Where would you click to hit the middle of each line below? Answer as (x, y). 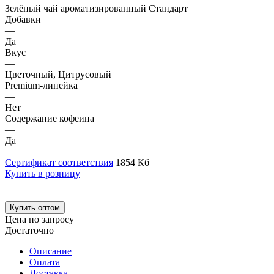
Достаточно (29, 230)
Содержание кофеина (50, 118)
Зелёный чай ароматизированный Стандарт (96, 8)
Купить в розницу (43, 173)
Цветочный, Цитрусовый (58, 74)
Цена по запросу (39, 219)
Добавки (23, 19)
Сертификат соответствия (59, 162)
